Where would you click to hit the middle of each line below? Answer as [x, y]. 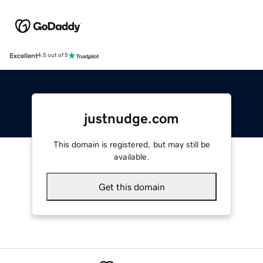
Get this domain [131, 186]
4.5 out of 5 [53, 55]
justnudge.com [131, 118]
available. [131, 156]
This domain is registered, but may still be [131, 144]
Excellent [23, 55]
